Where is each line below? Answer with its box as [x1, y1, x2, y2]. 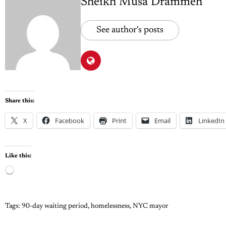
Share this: [5, 97, 34, 104]
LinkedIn [198, 116, 224, 125]
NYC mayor [132, 202, 168, 210]
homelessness [90, 202, 130, 210]
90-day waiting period [21, 202, 88, 210]
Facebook [54, 116, 84, 125]
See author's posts [96, 25, 163, 35]
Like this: [5, 152, 31, 159]
